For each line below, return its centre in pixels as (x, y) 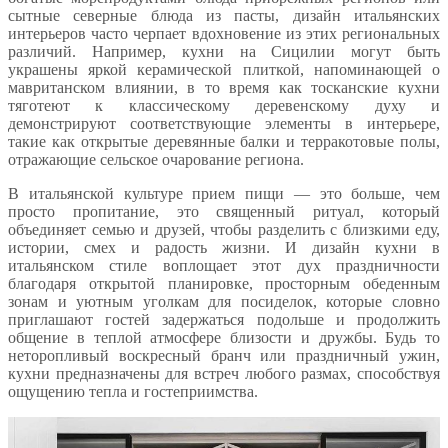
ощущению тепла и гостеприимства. (133, 392)
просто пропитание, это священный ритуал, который (224, 212)
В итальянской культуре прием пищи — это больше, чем (224, 194)
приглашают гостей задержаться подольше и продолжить (224, 320)
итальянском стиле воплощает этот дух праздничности (224, 266)
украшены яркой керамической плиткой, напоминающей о (224, 70)
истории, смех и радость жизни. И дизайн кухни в (224, 248)
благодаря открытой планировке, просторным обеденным (224, 284)
